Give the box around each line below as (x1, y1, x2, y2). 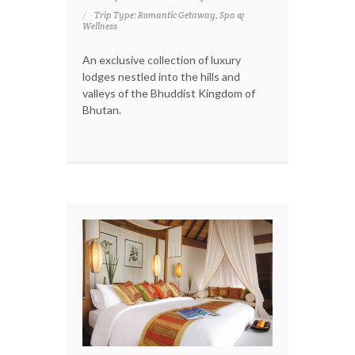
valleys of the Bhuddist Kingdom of (82, 86, 255, 100)
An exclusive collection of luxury (82, 52, 241, 67)
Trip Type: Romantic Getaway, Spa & (94, 9, 244, 21)
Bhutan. (82, 102, 121, 116)
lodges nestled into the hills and (82, 69, 240, 83)
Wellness (82, 20, 117, 32)
